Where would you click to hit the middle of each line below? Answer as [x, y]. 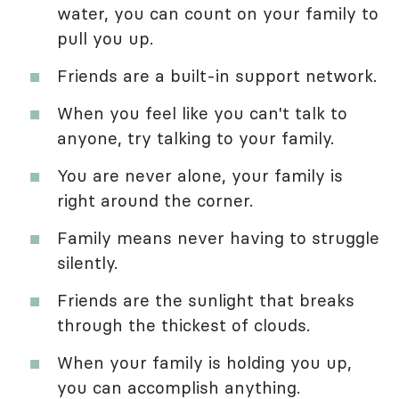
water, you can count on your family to [218, 14]
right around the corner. [155, 201]
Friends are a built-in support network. [217, 76]
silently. [87, 263]
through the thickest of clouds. [183, 326]
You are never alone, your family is [200, 176]
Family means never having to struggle [218, 238]
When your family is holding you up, [204, 363]
